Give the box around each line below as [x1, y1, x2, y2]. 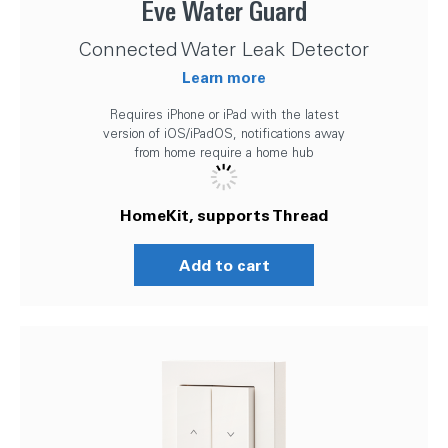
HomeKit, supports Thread [120, 204, 328, 225]
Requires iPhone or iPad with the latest [109, 106, 339, 122]
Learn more [182, 67, 266, 87]
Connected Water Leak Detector [79, 36, 369, 61]
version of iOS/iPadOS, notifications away [103, 125, 345, 141]
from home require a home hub [134, 144, 314, 160]
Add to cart [178, 254, 270, 275]
